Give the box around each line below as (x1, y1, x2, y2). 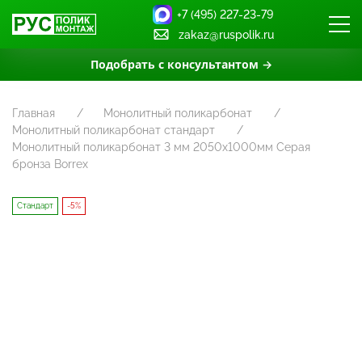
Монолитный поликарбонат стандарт (12, 124, 215, 137)
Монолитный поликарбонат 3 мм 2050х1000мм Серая (12, 141, 310, 154)
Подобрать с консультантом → (90, 57, 272, 72)
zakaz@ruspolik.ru (179, 27, 274, 41)
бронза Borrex (12, 158, 88, 170)
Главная (12, 107, 55, 120)
